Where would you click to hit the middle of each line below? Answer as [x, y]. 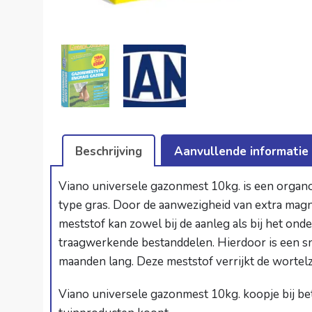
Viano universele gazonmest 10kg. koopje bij [178, 295]
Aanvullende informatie [241, 151]
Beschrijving [109, 151]
